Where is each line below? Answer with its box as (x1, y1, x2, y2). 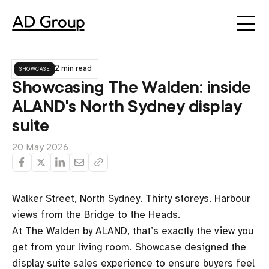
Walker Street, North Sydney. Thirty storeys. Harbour (12, 192, 250, 205)
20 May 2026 (12, 142, 68, 153)
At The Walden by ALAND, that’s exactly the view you (12, 225, 253, 237)
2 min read (55, 64, 92, 73)
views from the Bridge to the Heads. (12, 208, 183, 221)
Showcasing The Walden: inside (12, 78, 251, 97)
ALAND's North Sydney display (12, 97, 241, 116)
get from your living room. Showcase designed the (12, 241, 246, 253)
